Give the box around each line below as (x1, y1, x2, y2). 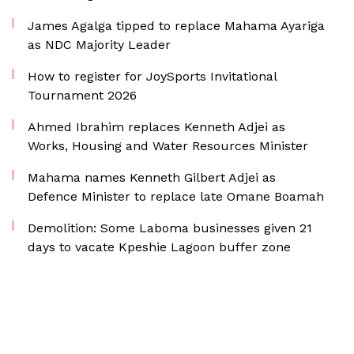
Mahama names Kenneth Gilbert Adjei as (28, 170, 276, 185)
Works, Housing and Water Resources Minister (28, 138, 308, 153)
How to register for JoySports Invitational (28, 69, 277, 84)
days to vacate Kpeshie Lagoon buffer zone (28, 239, 291, 254)
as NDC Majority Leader (28, 37, 171, 52)
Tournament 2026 (28, 88, 137, 103)
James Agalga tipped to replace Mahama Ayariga (28, 18, 325, 33)
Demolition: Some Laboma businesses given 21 (28, 220, 312, 235)
